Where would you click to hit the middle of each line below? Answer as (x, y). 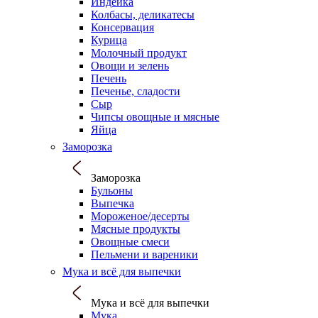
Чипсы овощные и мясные (155, 116)
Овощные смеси (130, 241)
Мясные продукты (136, 229)
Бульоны (112, 190)
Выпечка (113, 203)
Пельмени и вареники (144, 254)
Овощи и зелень (130, 65)
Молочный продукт (139, 53)
